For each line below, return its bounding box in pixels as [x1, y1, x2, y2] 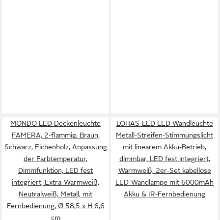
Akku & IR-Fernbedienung [124, 190, 205, 198]
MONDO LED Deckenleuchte [10, 119, 101, 127]
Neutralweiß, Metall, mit [19, 190, 92, 198]
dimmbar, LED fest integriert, [119, 155, 210, 163]
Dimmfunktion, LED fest [18, 166, 93, 174]
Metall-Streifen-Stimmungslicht [116, 131, 213, 139]
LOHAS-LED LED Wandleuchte [116, 119, 213, 127]
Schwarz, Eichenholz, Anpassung [4, 143, 107, 151]
